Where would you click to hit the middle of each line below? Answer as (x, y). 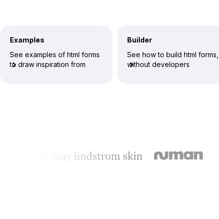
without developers (158, 64)
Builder (140, 40)
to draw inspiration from (48, 64)
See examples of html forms (55, 55)
